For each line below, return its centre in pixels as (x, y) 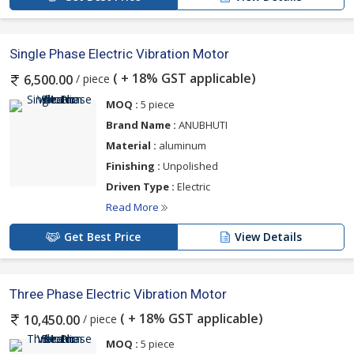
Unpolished (189, 166)
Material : (131, 145)
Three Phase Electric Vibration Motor (118, 294)
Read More (134, 207)
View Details (268, 236)
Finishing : (133, 166)
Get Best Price (102, 236)
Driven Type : (140, 186)
